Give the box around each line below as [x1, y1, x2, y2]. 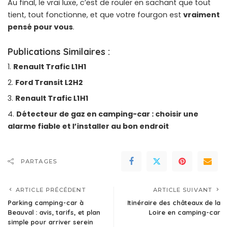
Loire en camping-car [149, 208, 220, 216]
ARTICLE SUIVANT [153, 186, 212, 193]
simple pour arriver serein [8, 217, 93, 226]
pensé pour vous [8, 21, 73, 32]
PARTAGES [21, 157, 57, 165]
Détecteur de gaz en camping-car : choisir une [16, 108, 198, 119]
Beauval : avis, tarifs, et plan [8, 208, 100, 216]
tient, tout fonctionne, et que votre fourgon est [8, 9, 183, 20]
